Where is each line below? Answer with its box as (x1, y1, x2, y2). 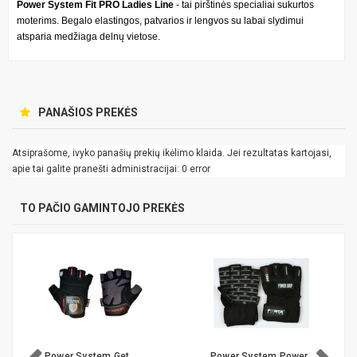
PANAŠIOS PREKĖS (38, 105, 138, 119)
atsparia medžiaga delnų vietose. (17, 30, 160, 42)
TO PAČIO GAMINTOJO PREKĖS (20, 201, 185, 214)
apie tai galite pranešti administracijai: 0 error (12, 163, 210, 175)
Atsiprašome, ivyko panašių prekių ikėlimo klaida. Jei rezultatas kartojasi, (12, 147, 331, 159)
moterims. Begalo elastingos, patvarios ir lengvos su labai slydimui (17, 14, 304, 26)
